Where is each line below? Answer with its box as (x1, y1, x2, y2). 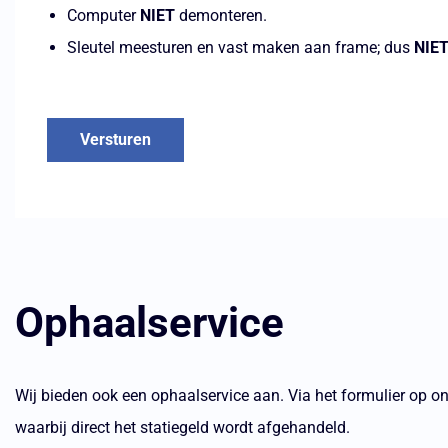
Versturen (80, 129, 151, 149)
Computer (67, 6, 140, 25)
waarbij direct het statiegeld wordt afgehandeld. (15, 417, 350, 437)
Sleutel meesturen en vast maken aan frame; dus (67, 38, 414, 57)
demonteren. (175, 6, 267, 25)
